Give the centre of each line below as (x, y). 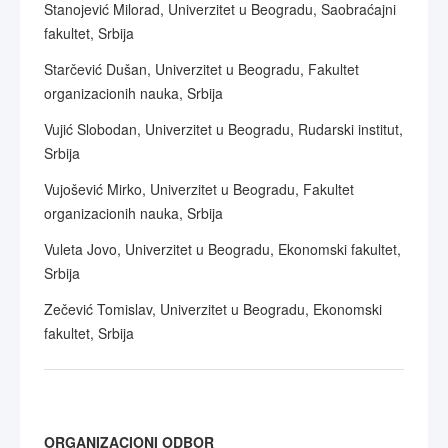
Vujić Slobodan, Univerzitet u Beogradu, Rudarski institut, (223, 129)
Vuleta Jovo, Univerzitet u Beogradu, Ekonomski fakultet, (222, 249)
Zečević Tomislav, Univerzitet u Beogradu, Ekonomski (213, 309)
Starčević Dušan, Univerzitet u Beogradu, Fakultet (201, 69)
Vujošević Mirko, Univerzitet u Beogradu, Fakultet (199, 189)
